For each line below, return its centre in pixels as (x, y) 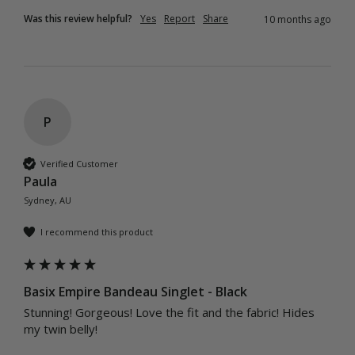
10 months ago (298, 20)
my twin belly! (62, 329)
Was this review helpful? (78, 19)
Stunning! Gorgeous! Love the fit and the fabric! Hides (169, 313)
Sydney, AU (48, 200)
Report (179, 19)
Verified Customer (79, 163)
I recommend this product (97, 231)
